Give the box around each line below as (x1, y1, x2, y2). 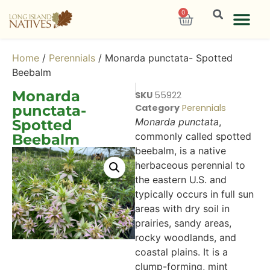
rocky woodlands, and (135, 231, 236, 243)
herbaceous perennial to (135, 159, 245, 171)
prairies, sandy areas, (135, 217, 231, 229)
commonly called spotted (135, 130, 251, 142)
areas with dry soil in (135, 202, 230, 215)
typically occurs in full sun (135, 188, 254, 200)
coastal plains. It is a (135, 246, 228, 258)
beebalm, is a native (135, 145, 226, 157)
